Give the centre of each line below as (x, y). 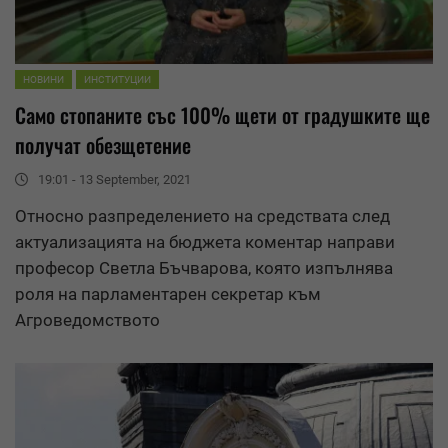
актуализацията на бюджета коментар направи (205, 241)
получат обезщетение (103, 144)
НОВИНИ (43, 79)
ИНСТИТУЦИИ (117, 79)
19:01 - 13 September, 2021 (114, 179)
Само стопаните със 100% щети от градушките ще (222, 114)
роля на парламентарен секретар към (168, 293)
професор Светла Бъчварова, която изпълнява (204, 267)
